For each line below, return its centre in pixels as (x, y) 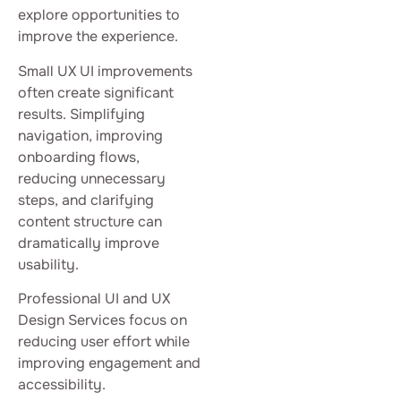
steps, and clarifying (86, 200)
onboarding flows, (79, 157)
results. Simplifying (81, 114)
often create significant (96, 92)
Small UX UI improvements (105, 71)
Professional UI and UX (94, 299)
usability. (48, 264)
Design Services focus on (102, 320)
